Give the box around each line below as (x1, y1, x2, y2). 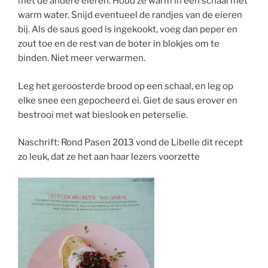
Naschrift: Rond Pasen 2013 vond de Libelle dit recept (18, 137, 243, 148)
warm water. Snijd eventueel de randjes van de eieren (18, 10, 242, 20)
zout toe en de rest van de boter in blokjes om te (18, 38, 220, 49)
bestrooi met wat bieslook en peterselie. (18, 109, 188, 120)
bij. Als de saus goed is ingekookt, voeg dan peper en (18, 24, 237, 35)
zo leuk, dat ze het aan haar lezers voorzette (18, 151, 200, 162)
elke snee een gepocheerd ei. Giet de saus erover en (18, 95, 237, 106)
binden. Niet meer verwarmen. (18, 53, 145, 63)
